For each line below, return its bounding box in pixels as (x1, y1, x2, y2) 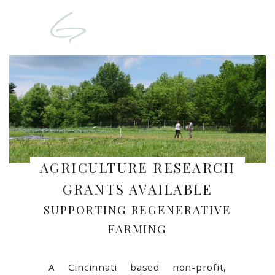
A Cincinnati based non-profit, (48, 261, 227, 274)
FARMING (107, 220, 168, 237)
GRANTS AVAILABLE (62, 180, 213, 199)
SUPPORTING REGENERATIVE (44, 201, 231, 218)
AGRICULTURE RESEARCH (39, 158, 236, 177)
